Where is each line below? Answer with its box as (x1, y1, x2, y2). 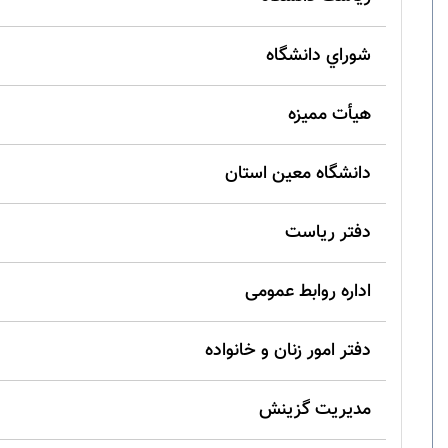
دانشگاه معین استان (225, 160, 371, 188)
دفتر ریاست (285, 219, 371, 247)
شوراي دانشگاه (266, 42, 371, 70)
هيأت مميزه (288, 101, 371, 129)
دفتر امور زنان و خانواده (205, 337, 371, 365)
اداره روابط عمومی (245, 278, 371, 306)
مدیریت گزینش (259, 396, 371, 424)
